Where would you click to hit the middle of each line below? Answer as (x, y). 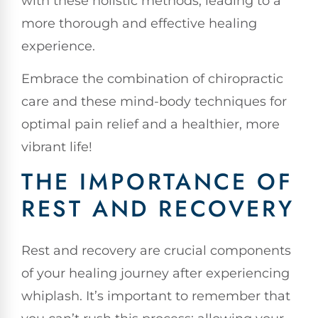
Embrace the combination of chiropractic (152, 79)
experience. (58, 46)
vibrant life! (57, 147)
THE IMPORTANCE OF (157, 182)
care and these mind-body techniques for (154, 102)
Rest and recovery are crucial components (156, 251)
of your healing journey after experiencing (155, 274)
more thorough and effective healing (139, 23)
